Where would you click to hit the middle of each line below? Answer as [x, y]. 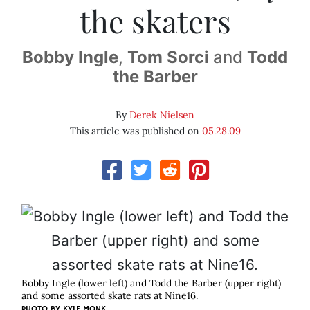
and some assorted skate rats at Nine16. [110, 296]
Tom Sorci [168, 57]
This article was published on [136, 131]
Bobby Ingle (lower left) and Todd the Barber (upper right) [151, 283]
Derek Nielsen [162, 115]
